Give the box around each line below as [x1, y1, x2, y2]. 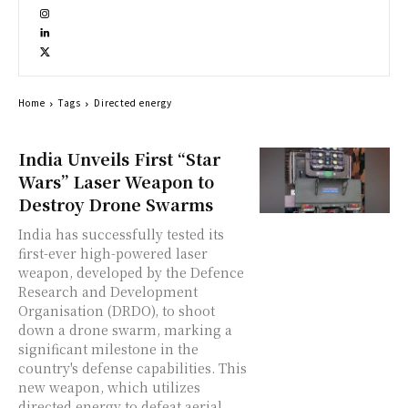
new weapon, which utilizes [18, 378, 200, 397]
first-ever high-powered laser [18, 244, 208, 263]
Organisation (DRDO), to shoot [18, 301, 215, 321]
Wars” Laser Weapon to [18, 169, 214, 194]
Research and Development [18, 282, 198, 301]
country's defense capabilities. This [18, 359, 247, 378]
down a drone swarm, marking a [18, 321, 232, 340]
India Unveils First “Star [18, 147, 220, 171]
